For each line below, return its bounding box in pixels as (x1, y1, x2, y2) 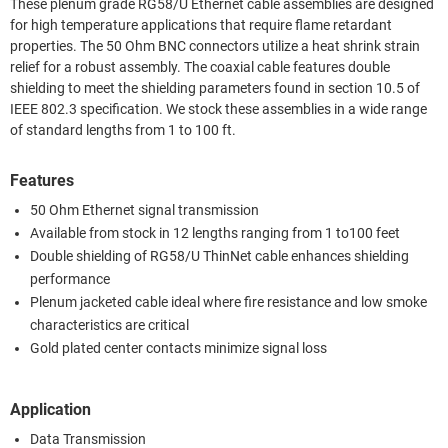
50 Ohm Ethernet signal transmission (30, 201, 259, 219)
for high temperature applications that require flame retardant (10, 16, 392, 34)
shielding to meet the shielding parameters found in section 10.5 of (10, 79, 420, 97)
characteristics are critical (30, 316, 189, 334)
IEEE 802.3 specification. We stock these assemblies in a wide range (10, 100, 427, 118)
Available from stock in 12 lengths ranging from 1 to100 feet (30, 224, 400, 242)
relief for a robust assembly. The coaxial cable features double (10, 58, 390, 76)
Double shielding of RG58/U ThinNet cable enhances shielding (30, 247, 409, 265)
